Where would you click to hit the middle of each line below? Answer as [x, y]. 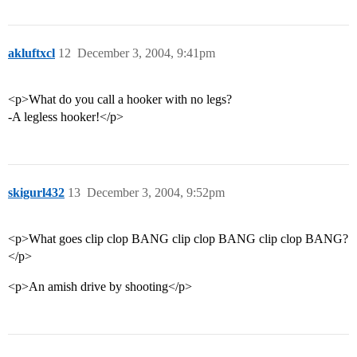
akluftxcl [31, 53]
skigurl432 [36, 193]
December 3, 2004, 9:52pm [156, 193]
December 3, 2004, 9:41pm [146, 53]
